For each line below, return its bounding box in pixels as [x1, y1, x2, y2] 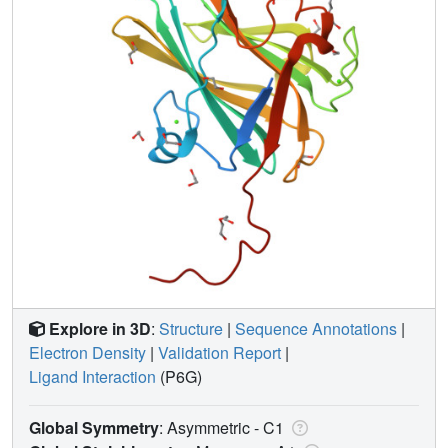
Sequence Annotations [235, 316, 397, 340]
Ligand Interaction [29, 364, 156, 388]
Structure [159, 316, 223, 340]
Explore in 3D [49, 316, 151, 340]
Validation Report [158, 340, 281, 364]
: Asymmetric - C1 [159, 415, 288, 439]
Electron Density [29, 340, 146, 364]
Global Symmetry [29, 415, 159, 439]
